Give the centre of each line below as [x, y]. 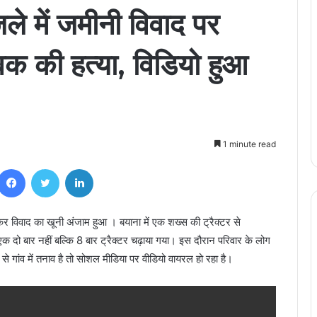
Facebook [46, 169]
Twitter [74, 169]
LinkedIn [111, 169]
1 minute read [248, 144]
